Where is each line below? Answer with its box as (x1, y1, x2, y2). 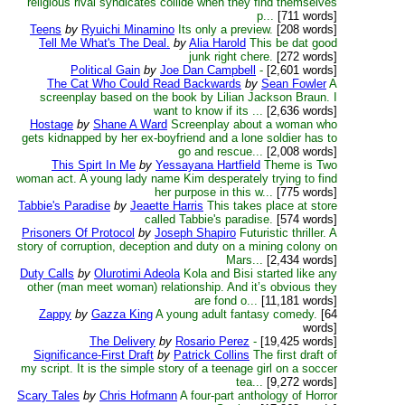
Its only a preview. (178, 23, 273, 36)
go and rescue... (178, 145, 263, 158)
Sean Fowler (261, 77, 326, 90)
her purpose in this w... (155, 185, 273, 199)
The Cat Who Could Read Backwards (47, 77, 241, 90)
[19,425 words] (257, 334, 337, 348)
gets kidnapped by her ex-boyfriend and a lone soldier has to (22, 131, 337, 145)
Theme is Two (264, 158, 337, 172)
